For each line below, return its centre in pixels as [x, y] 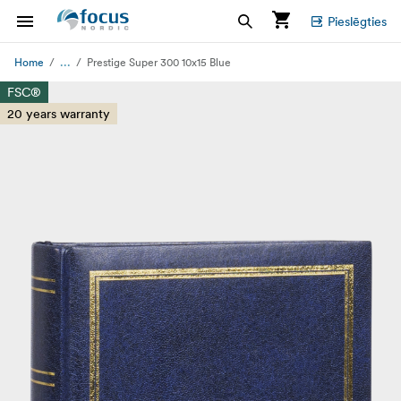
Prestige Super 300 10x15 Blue [159, 62]
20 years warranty [59, 114]
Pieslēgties [357, 21]
